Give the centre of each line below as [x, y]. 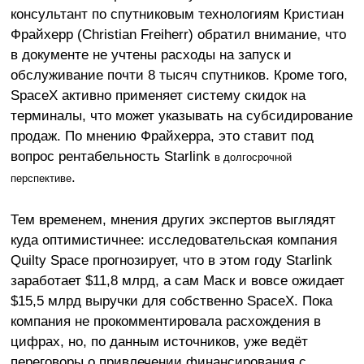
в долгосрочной [253, 158]
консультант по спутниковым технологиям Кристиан [177, 14]
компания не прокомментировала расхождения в [165, 321]
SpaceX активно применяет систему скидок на [158, 95]
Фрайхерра [175, 136]
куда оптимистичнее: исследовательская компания [173, 240]
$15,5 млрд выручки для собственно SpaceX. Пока [171, 301]
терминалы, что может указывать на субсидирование [181, 116]
